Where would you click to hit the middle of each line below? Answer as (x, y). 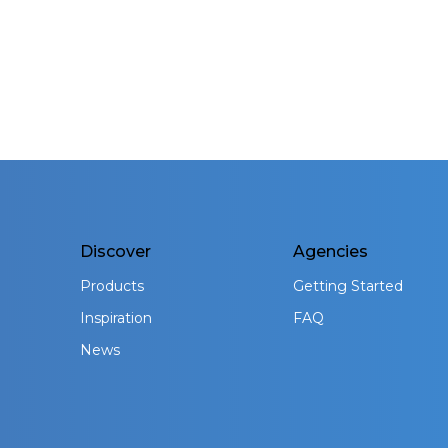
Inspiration (116, 318)
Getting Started (348, 286)
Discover (115, 252)
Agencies (331, 252)
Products (112, 286)
